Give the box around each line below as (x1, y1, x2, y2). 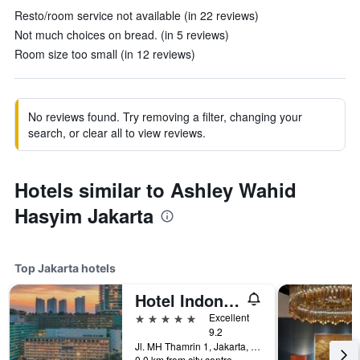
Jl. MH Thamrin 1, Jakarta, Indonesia (251, 339, 260, 353)
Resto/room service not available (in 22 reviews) (14, 7, 259, 23)
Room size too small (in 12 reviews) (14, 46, 195, 62)
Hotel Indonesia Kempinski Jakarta (223, 288, 239, 312)
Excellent (209, 310, 249, 324)
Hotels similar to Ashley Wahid (14, 176, 297, 203)
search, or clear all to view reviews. (28, 125, 206, 141)
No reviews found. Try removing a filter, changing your (28, 108, 302, 125)
